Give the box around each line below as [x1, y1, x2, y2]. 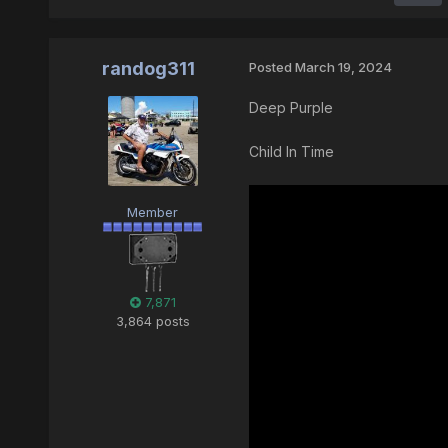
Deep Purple [248, 99, 333, 117]
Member [127, 204, 179, 221]
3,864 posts [115, 313, 190, 330]
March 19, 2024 [294, 59, 392, 76]
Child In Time [248, 143, 334, 161]
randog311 [102, 58, 196, 80]
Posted [248, 59, 295, 76]
